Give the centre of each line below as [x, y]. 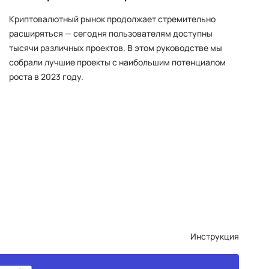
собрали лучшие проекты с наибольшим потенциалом [117, 62]
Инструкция [215, 236]
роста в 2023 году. [46, 77]
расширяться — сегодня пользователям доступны [111, 33]
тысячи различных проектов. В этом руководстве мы [116, 48]
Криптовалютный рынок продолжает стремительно [112, 19]
